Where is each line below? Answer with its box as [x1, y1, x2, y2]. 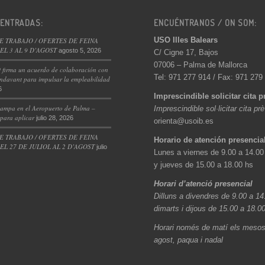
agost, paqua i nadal [154, 235, 224, 244]
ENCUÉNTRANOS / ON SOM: [154, 17, 257, 28]
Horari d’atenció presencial [154, 179, 253, 188]
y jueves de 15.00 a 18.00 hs [154, 160, 254, 169]
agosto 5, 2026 [58, 46, 101, 54]
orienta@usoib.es [154, 116, 214, 125]
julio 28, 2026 [35, 114, 73, 121]
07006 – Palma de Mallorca [154, 60, 248, 69]
